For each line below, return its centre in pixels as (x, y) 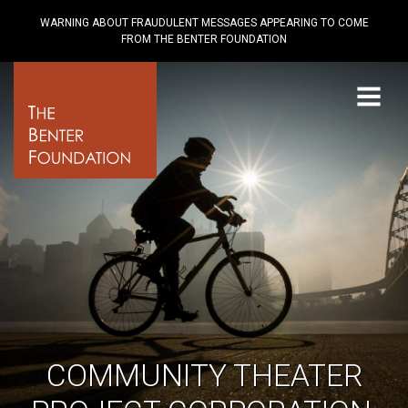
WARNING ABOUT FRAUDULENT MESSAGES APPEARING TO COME (204, 23)
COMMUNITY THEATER (204, 376)
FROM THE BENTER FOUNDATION (204, 39)
